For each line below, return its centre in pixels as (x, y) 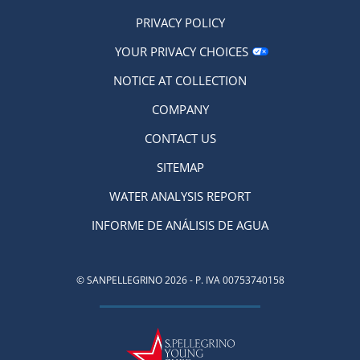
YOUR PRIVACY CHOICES (181, 51)
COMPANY (180, 109)
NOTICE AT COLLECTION (180, 80)
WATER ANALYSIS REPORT (180, 196)
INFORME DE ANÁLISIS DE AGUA (180, 225)
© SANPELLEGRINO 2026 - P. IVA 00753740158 (180, 280)
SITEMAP (180, 167)
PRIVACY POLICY (180, 22)
